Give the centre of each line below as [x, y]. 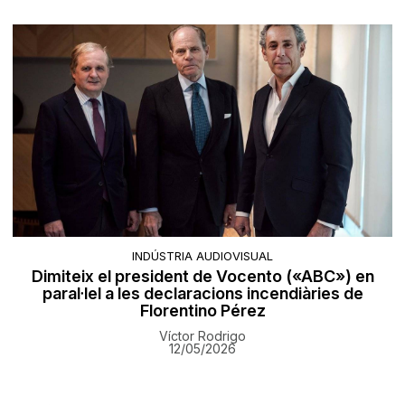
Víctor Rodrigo [202, 335]
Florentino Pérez [202, 310]
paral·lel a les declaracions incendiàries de [202, 293]
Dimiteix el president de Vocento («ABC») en [202, 276]
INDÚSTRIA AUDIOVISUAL [202, 255]
